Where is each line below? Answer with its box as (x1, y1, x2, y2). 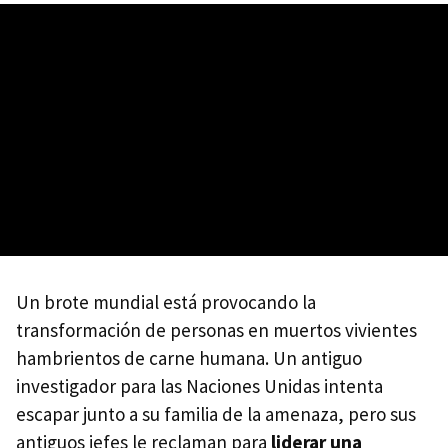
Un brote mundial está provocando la (16, 290, 316, 314)
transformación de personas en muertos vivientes (16, 318, 417, 342)
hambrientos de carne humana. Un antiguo (16, 346, 362, 370)
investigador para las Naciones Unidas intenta (16, 374, 383, 398)
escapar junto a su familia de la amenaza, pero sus (16, 402, 416, 426)
